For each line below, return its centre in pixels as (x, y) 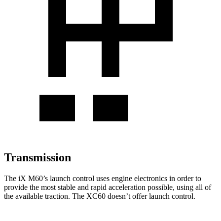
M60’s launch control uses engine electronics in (102, 178)
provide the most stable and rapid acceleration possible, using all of (108, 187)
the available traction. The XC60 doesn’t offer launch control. (100, 196)
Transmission (37, 157)
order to (189, 178)
